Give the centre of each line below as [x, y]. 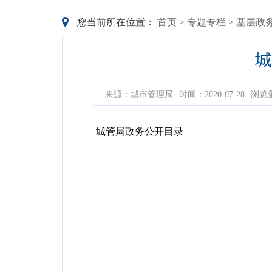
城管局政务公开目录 [140, 131]
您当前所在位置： [116, 22]
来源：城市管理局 [139, 94]
